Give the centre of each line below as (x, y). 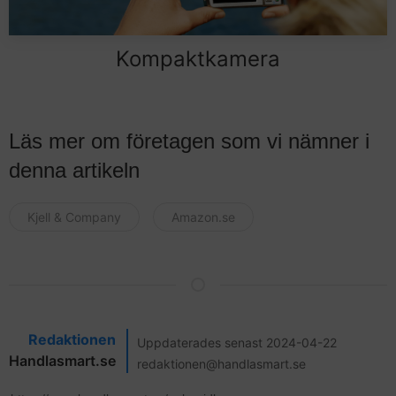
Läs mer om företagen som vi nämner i (189, 141)
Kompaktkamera (198, 58)
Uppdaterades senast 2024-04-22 (237, 342)
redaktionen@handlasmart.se (221, 363)
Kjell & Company (74, 217)
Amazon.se (203, 217)
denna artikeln (74, 170)
